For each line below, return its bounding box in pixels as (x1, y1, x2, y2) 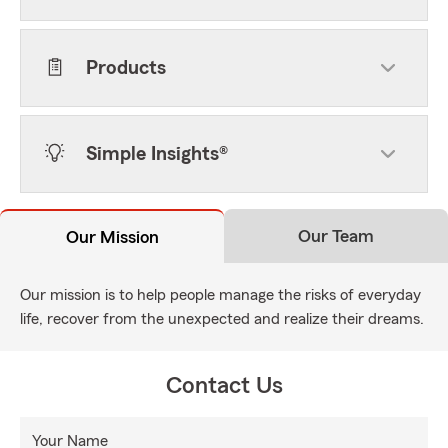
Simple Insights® (86, 144, 228, 164)
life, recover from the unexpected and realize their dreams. (20, 311, 424, 327)
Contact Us (165, 374, 283, 398)
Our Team (298, 227, 374, 245)
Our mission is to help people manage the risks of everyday (20, 287, 421, 303)
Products (86, 58, 166, 78)
